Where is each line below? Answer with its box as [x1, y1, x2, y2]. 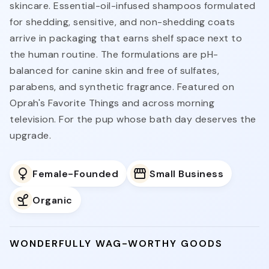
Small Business [150, 167, 223, 180]
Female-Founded [32, 167, 118, 180]
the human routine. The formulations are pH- [10, 48, 219, 61]
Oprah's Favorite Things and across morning [10, 97, 214, 110]
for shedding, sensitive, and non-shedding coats [10, 16, 235, 29]
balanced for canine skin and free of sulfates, [10, 64, 219, 77]
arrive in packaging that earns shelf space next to [10, 32, 242, 45]
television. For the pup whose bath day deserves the [10, 113, 256, 126]
